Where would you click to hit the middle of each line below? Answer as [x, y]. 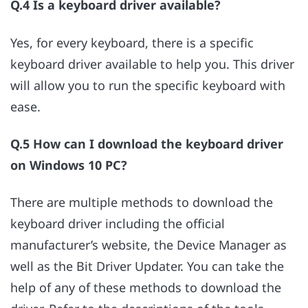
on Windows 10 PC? [69, 165]
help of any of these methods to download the [146, 288]
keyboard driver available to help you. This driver [152, 64]
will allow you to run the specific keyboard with [148, 85]
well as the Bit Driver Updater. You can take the [147, 266]
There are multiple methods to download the [142, 202]
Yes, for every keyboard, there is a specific [132, 42]
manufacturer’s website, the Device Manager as [148, 245]
